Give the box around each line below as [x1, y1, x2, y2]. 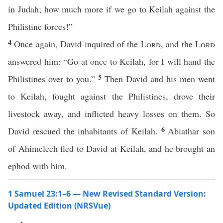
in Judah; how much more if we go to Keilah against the [8, 3, 215, 15]
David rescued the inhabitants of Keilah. [8, 125, 161, 137]
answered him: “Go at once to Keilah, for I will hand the [8, 55, 215, 67]
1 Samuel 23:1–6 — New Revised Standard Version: [8, 188, 206, 199]
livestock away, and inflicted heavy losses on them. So [8, 108, 215, 119]
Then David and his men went [105, 73, 215, 85]
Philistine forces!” [8, 20, 73, 32]
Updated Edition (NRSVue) [8, 200, 111, 211]
